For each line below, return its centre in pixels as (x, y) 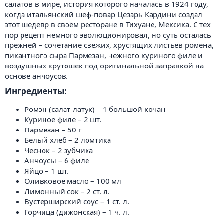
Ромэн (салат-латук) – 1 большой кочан (95, 109)
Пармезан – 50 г (53, 129)
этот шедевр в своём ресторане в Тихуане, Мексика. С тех (108, 24)
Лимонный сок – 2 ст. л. (67, 191)
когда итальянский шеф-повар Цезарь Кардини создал (104, 14)
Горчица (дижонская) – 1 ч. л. (77, 211)
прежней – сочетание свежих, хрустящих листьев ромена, (109, 45)
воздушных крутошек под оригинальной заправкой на (104, 66)
